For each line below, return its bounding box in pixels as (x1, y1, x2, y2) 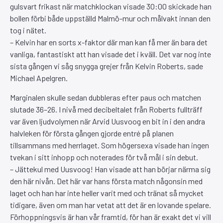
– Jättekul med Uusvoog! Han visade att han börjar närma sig (10, 164, 211, 174)
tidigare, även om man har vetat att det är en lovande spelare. (10, 200, 211, 210)
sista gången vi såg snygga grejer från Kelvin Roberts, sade (10, 61, 203, 71)
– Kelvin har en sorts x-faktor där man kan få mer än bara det (10, 37, 208, 47)
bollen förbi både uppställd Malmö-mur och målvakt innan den (10, 13, 211, 23)
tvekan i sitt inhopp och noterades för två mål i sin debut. (10, 152, 198, 162)
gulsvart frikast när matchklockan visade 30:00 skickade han (10, 1, 212, 11)
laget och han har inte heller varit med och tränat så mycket (10, 188, 204, 198)
